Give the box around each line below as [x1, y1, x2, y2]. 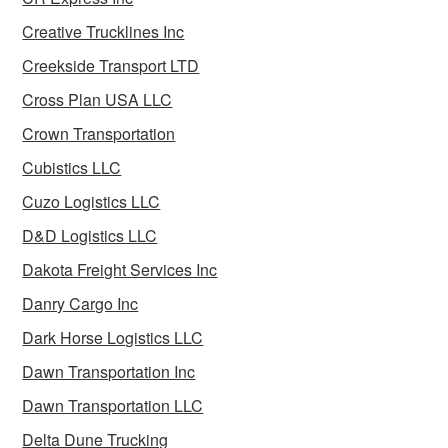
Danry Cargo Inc [22, 292, 139, 316]
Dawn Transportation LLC [22, 394, 204, 418]
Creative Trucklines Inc [22, 20, 185, 44]
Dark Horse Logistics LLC [22, 326, 204, 350]
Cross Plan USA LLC [22, 88, 173, 112]
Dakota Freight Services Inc [22, 258, 218, 282]
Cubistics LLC [22, 156, 122, 180]
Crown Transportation [22, 122, 176, 146]
